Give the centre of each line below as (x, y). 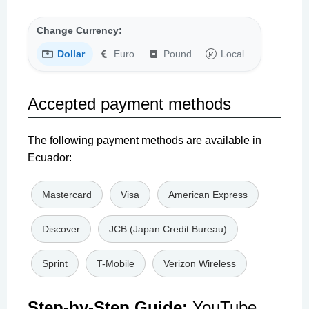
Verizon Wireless (200, 263)
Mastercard (67, 194)
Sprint (55, 263)
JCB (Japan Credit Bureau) (168, 229)
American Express (208, 194)
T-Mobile (116, 263)
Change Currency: (79, 30)
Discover (61, 229)
